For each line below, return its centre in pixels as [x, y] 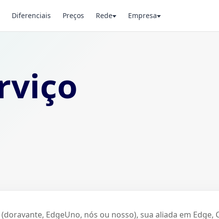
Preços [73, 15]
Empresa [142, 15]
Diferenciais [31, 15]
